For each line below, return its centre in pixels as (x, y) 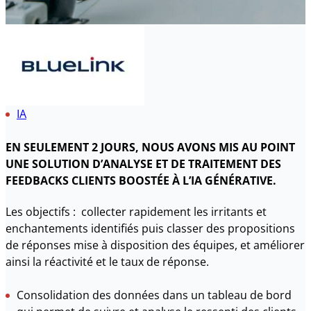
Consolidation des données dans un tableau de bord (154, 295)
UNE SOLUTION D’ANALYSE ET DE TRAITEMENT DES (143, 163)
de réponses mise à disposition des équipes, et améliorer (155, 245)
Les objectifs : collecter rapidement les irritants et (136, 211)
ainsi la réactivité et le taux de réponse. (107, 261)
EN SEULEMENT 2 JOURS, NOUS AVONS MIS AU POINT (150, 147)
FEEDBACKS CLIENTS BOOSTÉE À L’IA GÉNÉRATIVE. (141, 180)
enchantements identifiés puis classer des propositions (150, 228)
